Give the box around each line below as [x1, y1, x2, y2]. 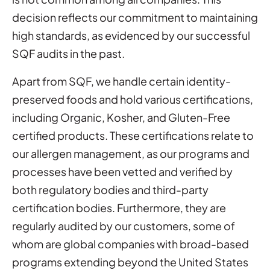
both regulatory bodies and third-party [12, 182, 209, 196]
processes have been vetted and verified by [12, 164, 233, 178]
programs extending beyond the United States [12, 254, 248, 269]
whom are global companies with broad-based [12, 236, 249, 251]
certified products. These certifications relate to [12, 128, 254, 142]
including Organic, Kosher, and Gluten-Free [12, 110, 230, 124]
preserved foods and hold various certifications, [12, 92, 253, 106]
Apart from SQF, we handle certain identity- [12, 74, 231, 88]
